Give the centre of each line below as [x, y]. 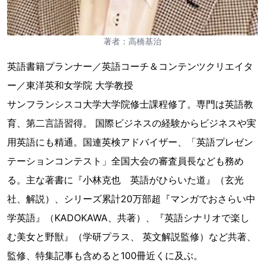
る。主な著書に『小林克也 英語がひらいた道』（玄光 [125, 180]
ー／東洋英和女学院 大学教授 [70, 85]
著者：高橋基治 [132, 41]
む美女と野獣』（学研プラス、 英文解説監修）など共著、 [132, 237]
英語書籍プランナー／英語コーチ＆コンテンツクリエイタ [130, 67]
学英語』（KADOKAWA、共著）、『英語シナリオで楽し [128, 218]
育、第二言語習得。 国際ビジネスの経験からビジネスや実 [132, 123]
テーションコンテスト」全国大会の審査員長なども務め [125, 161]
